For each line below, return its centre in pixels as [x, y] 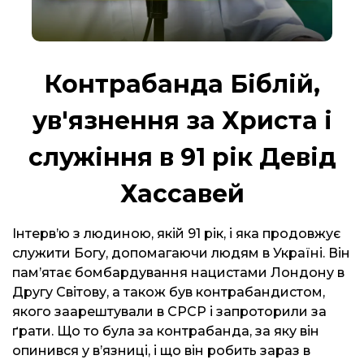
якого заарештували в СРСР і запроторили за [169, 312]
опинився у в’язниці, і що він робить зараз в [161, 351]
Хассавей [182, 194]
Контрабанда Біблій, [182, 84]
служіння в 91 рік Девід [182, 157]
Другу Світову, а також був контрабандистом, [169, 292]
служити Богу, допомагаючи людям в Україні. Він [181, 253]
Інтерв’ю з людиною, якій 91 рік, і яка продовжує [176, 234]
